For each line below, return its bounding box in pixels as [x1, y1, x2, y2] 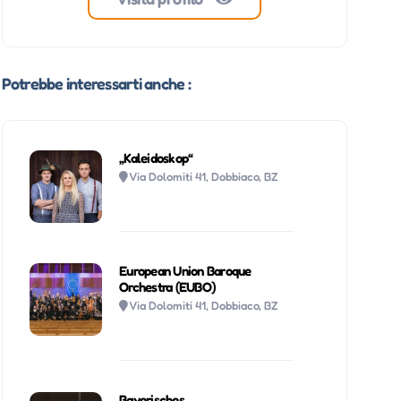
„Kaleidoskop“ [119, 149, 193, 166]
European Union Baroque [119, 261, 252, 279]
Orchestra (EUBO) [119, 277, 216, 295]
